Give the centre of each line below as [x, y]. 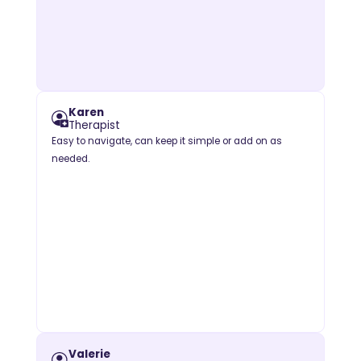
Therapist [94, 125]
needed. [70, 158]
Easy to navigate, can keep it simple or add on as [166, 141]
